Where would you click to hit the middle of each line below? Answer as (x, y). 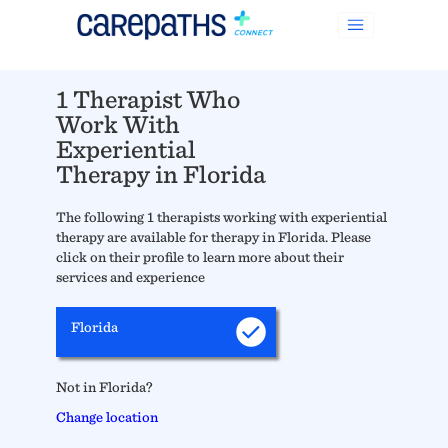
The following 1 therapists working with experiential (221, 217)
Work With (118, 124)
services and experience (130, 277)
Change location (107, 417)
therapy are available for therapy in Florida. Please (213, 237)
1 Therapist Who (148, 99)
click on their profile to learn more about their (200, 257)
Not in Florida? (104, 387)
